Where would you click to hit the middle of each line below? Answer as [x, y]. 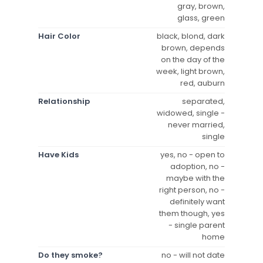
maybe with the [195, 178]
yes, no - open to [193, 154]
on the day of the [193, 59]
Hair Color [59, 36]
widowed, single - [191, 113]
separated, [203, 101]
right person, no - [192, 190]
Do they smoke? [70, 255]
